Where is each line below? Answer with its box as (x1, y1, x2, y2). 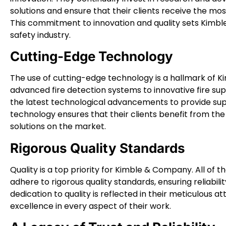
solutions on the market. (10, 121, 106, 133)
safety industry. (10, 29, 71, 41)
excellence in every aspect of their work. (10, 200, 171, 212)
